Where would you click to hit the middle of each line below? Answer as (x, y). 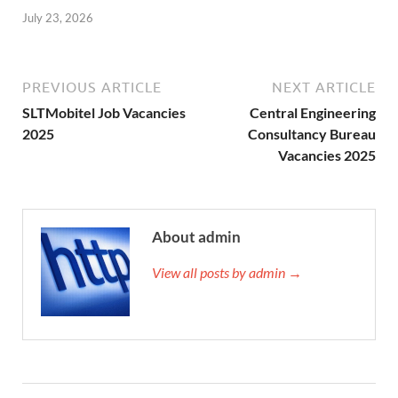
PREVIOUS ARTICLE (92, 87)
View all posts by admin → (227, 272)
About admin (196, 236)
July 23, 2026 (58, 17)
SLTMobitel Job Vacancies (104, 112)
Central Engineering (313, 112)
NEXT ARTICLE (324, 87)
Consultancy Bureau (312, 133)
